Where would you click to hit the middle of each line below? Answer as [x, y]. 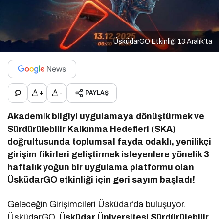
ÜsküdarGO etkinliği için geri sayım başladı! [101, 180]
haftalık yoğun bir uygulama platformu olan [101, 167]
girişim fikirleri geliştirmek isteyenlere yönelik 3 [109, 155]
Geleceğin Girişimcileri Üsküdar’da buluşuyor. [97, 205]
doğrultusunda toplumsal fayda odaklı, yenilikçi [109, 142]
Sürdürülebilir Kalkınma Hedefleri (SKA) [92, 129]
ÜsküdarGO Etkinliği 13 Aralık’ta [163, 42]
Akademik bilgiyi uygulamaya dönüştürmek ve [106, 117]
